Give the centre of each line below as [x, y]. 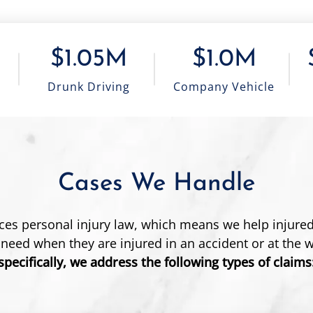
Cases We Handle [156, 184]
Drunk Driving [89, 86]
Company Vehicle [224, 86]
